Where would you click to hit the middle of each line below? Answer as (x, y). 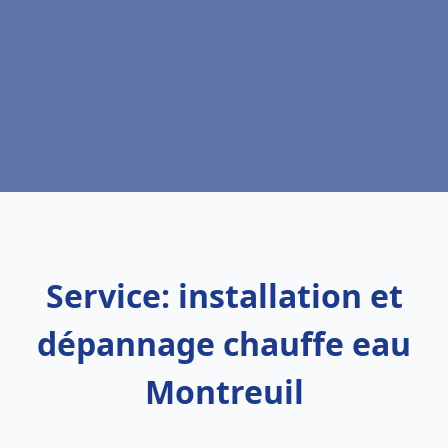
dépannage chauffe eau (224, 343)
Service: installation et (224, 295)
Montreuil (224, 391)
